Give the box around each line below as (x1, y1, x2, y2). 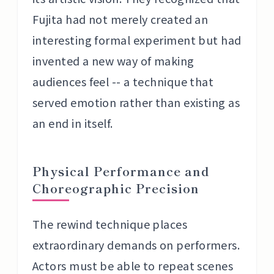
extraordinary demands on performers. (32, 237, 240, 253)
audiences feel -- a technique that (32, 73, 214, 89)
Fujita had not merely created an (32, 11, 209, 27)
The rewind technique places (32, 216, 188, 232)
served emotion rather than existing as (32, 94, 240, 110)
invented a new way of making (32, 53, 194, 68)
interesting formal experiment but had (32, 32, 242, 48)
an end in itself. (32, 115, 113, 131)
